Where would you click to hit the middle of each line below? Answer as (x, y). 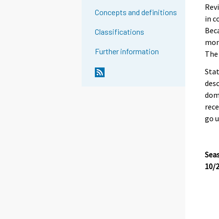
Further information (127, 51)
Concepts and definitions (136, 12)
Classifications (120, 32)
